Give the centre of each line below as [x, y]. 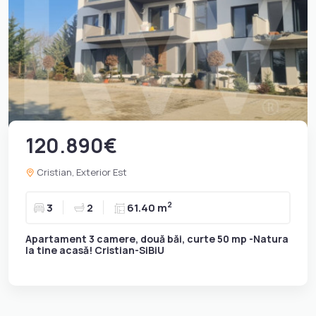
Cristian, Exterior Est [81, 172]
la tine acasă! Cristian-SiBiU [95, 250]
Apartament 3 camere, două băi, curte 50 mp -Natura [157, 238]
